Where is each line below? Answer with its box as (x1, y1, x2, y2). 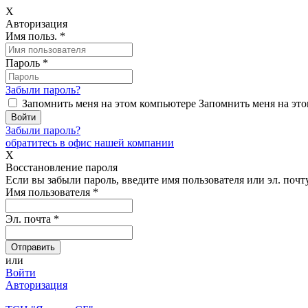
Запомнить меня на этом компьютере (22, 98, 196, 109)
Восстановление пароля (5, 162, 118, 173)
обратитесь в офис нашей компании (5, 137, 174, 148)
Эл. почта (5, 213, 54, 225)
